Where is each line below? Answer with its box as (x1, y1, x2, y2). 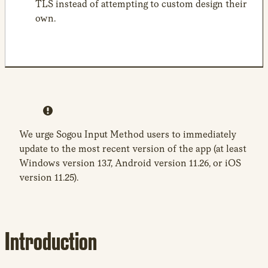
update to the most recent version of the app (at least (19, 142, 246, 154)
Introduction (5, 225, 97, 257)
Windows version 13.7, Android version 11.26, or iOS (19, 157, 241, 169)
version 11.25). (19, 171, 78, 183)
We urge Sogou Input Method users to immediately (19, 128, 237, 140)
